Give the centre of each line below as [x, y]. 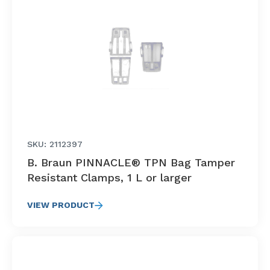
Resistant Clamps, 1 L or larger [109, 177]
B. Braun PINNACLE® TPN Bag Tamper [131, 162]
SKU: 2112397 [55, 144]
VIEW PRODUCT [61, 205]
